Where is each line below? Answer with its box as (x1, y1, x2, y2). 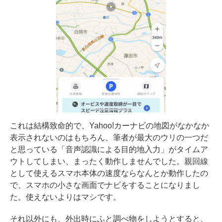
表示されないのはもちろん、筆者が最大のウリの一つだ (10, 133, 208, 142)
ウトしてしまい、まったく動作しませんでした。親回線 (10, 157, 208, 166)
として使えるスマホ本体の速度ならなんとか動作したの (10, 168, 208, 177)
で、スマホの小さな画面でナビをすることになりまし (10, 180, 200, 189)
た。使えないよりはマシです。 (10, 192, 121, 201)
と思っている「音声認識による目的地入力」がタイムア (10, 145, 208, 154)
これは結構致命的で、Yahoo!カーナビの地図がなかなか (10, 121, 209, 130)
